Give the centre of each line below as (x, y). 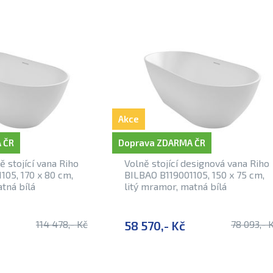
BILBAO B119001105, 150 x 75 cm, (194, 175)
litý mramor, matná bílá (175, 186)
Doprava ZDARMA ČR (162, 143)
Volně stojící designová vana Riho (197, 163)
